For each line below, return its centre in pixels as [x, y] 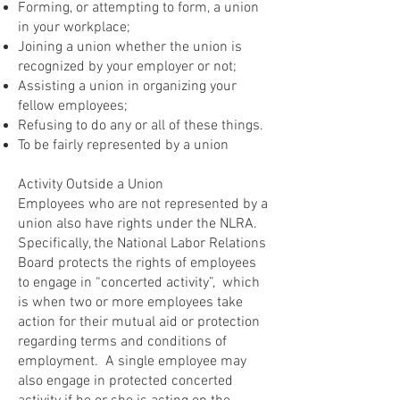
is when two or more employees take [130, 303]
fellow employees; [73, 106]
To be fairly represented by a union [123, 146]
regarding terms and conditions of [122, 342]
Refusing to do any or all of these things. [141, 126]
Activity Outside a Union [91, 185]
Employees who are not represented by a [143, 204]
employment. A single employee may [132, 362]
